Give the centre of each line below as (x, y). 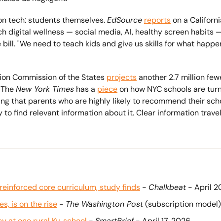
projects (122, 77)
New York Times (45, 89)
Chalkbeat (167, 187)
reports (157, 20)
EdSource (125, 20)
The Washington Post (104, 204)
